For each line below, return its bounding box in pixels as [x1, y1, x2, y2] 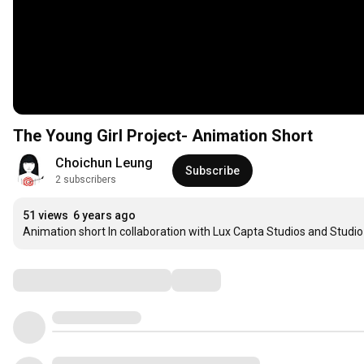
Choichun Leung [55, 155, 153, 171]
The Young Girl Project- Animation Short [13, 126, 313, 146]
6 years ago [73, 209, 136, 223]
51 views [23, 209, 68, 223]
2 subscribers [55, 174, 116, 186]
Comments [12, 270, 93, 290]
